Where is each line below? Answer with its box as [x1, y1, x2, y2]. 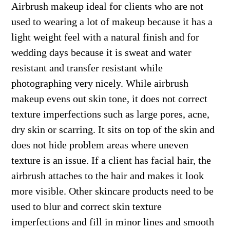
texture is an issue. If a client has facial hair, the [11, 155, 212, 166]
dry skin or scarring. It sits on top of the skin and [11, 124, 215, 135]
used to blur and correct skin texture [11, 201, 162, 212]
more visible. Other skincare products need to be [11, 185, 214, 197]
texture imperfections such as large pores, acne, [11, 108, 210, 120]
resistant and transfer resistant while [11, 62, 163, 73]
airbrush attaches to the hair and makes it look [11, 170, 204, 181]
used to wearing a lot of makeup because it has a [11, 16, 213, 27]
